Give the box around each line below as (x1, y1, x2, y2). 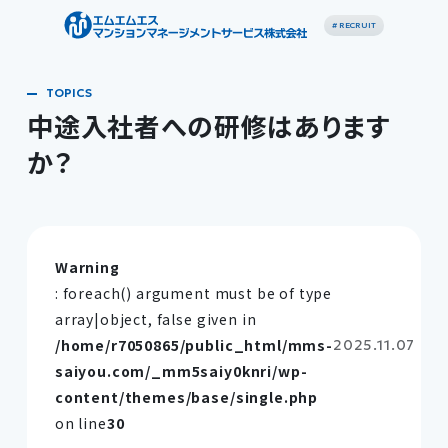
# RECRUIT (332, 20, 376, 31)
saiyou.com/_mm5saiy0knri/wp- (54, 360, 308, 381)
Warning (54, 256, 120, 277)
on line (54, 412, 107, 433)
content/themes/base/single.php (54, 386, 319, 407)
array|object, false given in (54, 308, 257, 329)
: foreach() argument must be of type (54, 282, 333, 303)
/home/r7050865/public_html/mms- (54, 334, 333, 355)
